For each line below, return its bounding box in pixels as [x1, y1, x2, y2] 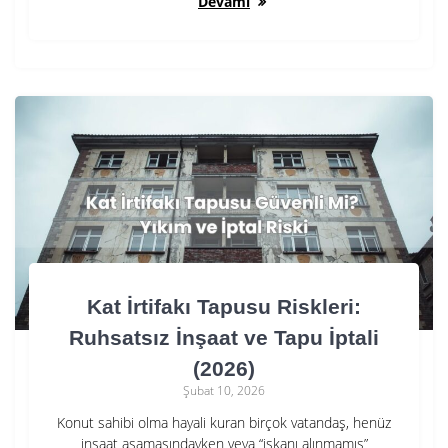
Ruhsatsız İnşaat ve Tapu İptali [69, 326, 379, 350]
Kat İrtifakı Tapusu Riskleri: [87, 295, 361, 319]
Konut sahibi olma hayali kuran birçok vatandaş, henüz [57, 413, 391, 433]
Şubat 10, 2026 [183, 382, 265, 400]
